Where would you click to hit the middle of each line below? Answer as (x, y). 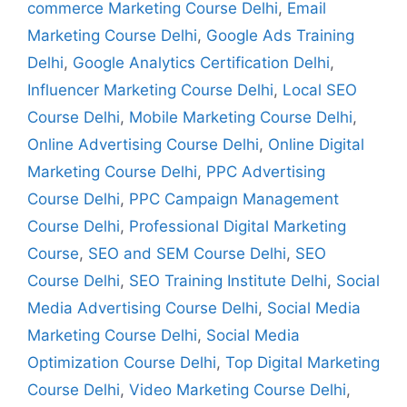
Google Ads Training (280, 35)
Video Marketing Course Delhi (238, 389)
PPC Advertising (266, 171)
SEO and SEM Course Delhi (187, 253)
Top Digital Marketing (303, 362)
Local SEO (320, 89)
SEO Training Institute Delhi (228, 280)
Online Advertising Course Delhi (143, 144)
